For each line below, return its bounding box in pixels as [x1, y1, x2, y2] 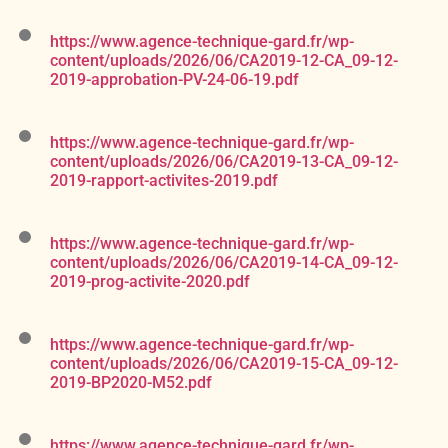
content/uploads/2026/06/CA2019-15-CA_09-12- [50, 354, 398, 374]
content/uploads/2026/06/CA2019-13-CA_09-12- [50, 152, 398, 172]
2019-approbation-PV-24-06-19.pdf [50, 70, 299, 90]
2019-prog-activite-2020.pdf [50, 272, 250, 292]
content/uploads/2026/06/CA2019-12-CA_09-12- [50, 51, 398, 71]
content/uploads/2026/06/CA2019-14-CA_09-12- [50, 253, 398, 273]
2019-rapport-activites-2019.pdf [50, 171, 278, 191]
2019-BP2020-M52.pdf [50, 373, 212, 393]
